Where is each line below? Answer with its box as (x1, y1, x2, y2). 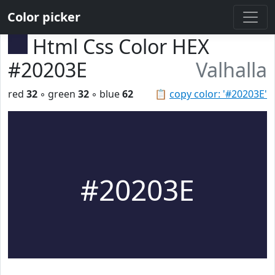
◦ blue (89, 87, 122, 101)
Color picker (7, 9, 80, 25)
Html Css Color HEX (33, 33, 209, 60)
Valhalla (196, 56, 267, 83)
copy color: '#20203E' (169, 87, 267, 101)
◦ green (37, 87, 78, 101)
